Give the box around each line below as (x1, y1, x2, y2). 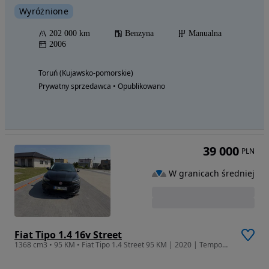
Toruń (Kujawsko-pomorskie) (38, 68, 133, 79)
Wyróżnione (19, 5, 68, 17)
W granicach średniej (169, 167, 255, 179)
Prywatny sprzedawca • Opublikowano (38, 81, 165, 92)
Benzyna (125, 29, 154, 38)
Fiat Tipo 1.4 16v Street (14, 228, 122, 242)
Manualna (189, 29, 222, 38)
